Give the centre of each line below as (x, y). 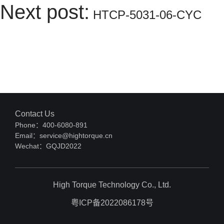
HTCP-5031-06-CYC (147, 15)
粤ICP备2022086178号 (112, 203)
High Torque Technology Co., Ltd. (112, 185)
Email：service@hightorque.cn (64, 135)
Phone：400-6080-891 (51, 125)
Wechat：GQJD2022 (48, 146)
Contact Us (35, 114)
